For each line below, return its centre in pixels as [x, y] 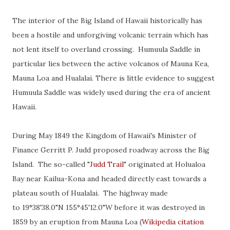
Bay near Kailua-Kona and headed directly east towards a [109, 179]
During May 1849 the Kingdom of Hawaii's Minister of [104, 136]
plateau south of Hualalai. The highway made [90, 193]
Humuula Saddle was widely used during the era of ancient [111, 92]
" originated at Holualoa [165, 164]
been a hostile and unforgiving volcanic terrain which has [110, 35]
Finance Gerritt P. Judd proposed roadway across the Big [111, 150]
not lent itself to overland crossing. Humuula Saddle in [106, 49]
